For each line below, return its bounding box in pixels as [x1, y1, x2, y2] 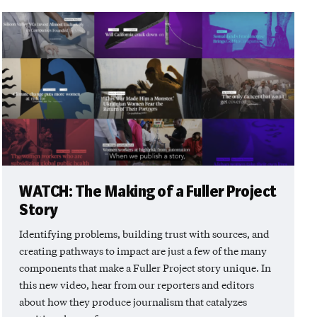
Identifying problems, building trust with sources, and [19, 227, 270, 241]
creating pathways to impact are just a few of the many [19, 244, 267, 258]
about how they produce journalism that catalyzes [19, 295, 247, 309]
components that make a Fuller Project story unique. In [19, 261, 271, 275]
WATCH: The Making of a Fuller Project [19, 183, 277, 202]
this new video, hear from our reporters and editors [19, 278, 254, 292]
